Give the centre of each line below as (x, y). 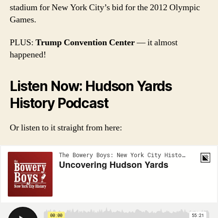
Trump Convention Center (85, 43)
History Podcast (59, 103)
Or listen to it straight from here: (66, 128)
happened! (28, 55)
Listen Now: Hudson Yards (91, 86)
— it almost (156, 43)
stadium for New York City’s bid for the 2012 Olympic (105, 7)
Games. (23, 19)
